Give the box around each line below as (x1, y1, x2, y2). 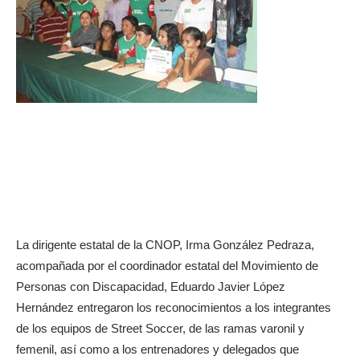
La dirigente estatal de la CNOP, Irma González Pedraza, (16, 238, 314, 252)
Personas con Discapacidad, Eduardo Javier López (16, 280, 285, 293)
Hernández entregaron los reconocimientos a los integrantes (16, 301, 331, 314)
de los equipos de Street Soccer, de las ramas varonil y (16, 321, 305, 335)
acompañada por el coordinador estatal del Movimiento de (16, 259, 318, 272)
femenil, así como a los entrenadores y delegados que (16, 342, 299, 356)
